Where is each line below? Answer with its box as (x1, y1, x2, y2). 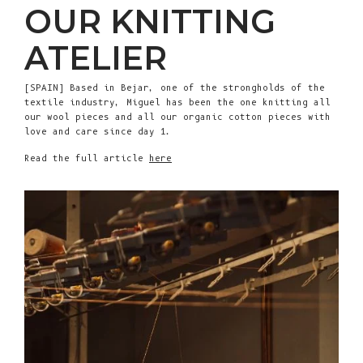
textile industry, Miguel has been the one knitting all (24, 97, 331, 109)
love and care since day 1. (24, 126, 172, 138)
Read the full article (24, 153, 149, 164)
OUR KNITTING (24, 2, 275, 42)
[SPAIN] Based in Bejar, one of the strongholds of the (24, 83, 325, 94)
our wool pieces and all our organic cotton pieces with (24, 112, 331, 123)
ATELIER (24, 38, 167, 79)
